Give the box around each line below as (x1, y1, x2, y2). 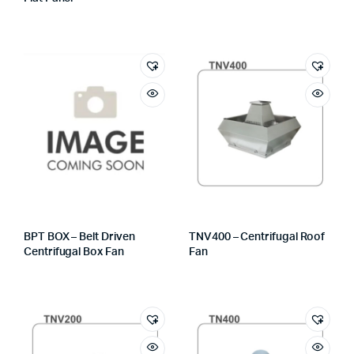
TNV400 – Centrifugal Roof (189, 232, 326, 243)
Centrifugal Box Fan (24, 247, 124, 258)
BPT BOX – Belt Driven (24, 232, 135, 243)
